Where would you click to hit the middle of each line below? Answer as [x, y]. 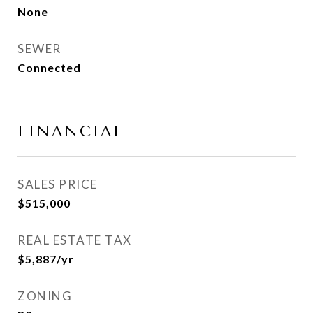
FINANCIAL [71, 131]
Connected [49, 67]
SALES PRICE [58, 184]
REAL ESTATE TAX [75, 240]
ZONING [45, 296]
